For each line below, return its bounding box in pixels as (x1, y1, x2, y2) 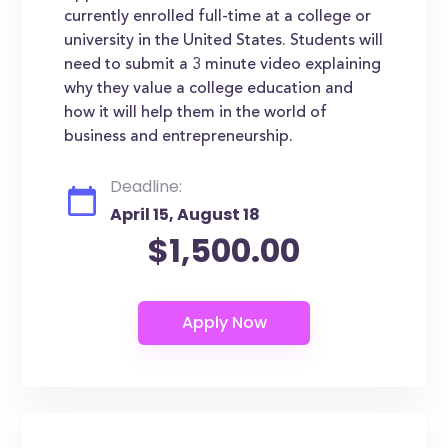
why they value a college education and (64, 81, 354, 97)
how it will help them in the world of (64, 105, 328, 121)
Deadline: (110, 175, 183, 198)
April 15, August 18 (110, 203, 261, 226)
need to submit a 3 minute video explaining (64, 57, 382, 73)
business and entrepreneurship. (64, 129, 294, 145)
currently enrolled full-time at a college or (64, 9, 372, 25)
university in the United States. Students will (64, 33, 384, 49)
